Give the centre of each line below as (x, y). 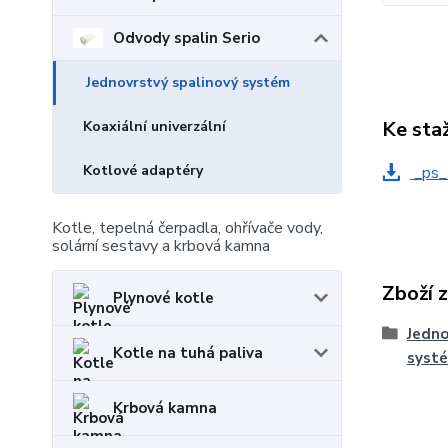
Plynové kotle (163, 298)
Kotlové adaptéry (143, 171)
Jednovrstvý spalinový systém (188, 83)
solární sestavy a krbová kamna (161, 246)
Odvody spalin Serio (186, 38)
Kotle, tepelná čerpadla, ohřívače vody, (187, 228)
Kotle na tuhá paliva (188, 353)
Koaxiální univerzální (154, 127)
